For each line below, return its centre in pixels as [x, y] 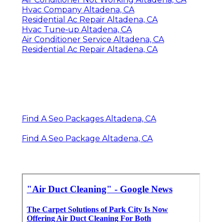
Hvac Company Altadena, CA [78, 9]
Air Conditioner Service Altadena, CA [93, 39]
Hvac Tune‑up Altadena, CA [77, 29]
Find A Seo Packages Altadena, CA [89, 118]
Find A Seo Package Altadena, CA [87, 138]
